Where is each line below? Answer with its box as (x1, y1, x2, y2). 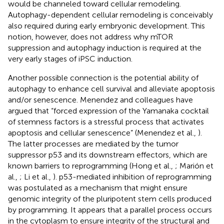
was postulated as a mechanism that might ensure (8, 182, 187, 192)
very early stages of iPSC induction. (8, 53, 132, 63)
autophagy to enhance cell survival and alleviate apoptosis (8, 83, 215, 93)
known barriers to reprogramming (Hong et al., (8, 160, 175, 170)
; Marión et (175, 160, 213, 170)
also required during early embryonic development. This (8, 20, 205, 30)
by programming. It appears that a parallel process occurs (8, 204, 212, 214)
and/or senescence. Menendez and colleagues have (8, 94, 193, 104)
